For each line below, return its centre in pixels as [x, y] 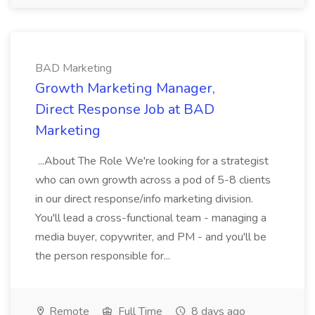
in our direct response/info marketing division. [144, 199]
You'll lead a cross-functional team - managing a [151, 218]
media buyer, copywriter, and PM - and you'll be [151, 237]
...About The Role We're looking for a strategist [152, 161]
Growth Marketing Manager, [125, 88]
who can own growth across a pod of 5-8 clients [153, 180]
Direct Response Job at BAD [125, 109]
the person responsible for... [104, 256]
